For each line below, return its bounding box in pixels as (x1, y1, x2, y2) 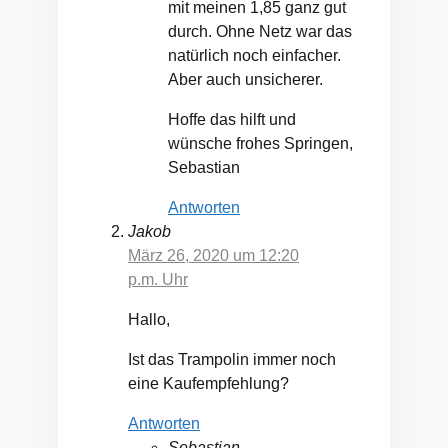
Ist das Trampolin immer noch (128, 351, 336, 369)
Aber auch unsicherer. (168, 71, 323, 89)
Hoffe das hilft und (168, 111, 296, 129)
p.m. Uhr (128, 271, 188, 289)
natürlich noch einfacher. (168, 47, 341, 65)
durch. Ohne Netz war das (168, 23, 352, 41)
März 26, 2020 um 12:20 (128, 247, 299, 265)
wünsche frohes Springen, (168, 135, 353, 153)
